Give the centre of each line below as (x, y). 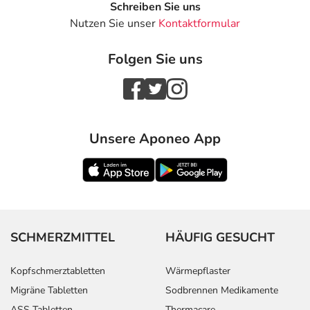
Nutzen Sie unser (114, 24)
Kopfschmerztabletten (58, 271)
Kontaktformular (199, 24)
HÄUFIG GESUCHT (220, 237)
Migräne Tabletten (49, 290)
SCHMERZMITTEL (63, 237)
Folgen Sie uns (155, 59)
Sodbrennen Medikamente (222, 290)
